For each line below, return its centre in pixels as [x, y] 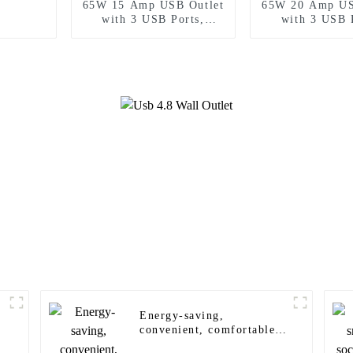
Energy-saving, [182, 316]
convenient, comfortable [208, 330]
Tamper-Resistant [153, 33]
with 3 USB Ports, [153, 19]
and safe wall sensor [196, 344]
